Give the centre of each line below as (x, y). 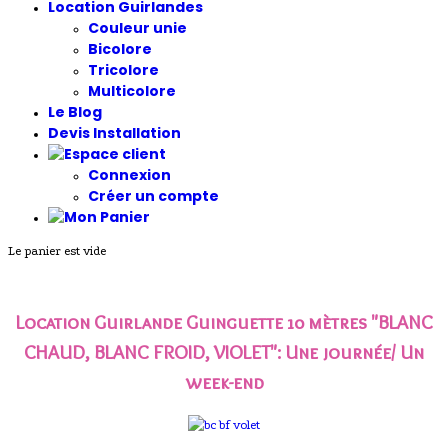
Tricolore (123, 70)
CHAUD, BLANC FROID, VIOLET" (150, 352)
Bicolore (120, 49)
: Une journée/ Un (350, 352)
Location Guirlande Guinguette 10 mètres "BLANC (224, 322)
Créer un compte (153, 196)
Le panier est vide (57, 251)
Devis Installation (114, 133)
